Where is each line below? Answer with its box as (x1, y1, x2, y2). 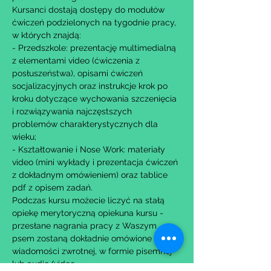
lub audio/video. (12, 259, 77, 269)
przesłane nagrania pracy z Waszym (12, 221, 159, 230)
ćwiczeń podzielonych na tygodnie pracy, (12, 18, 178, 27)
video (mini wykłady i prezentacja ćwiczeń (12, 157, 180, 167)
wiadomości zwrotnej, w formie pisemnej (12, 246, 174, 256)
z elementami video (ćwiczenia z (12, 56, 142, 65)
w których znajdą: (12, 30, 81, 40)
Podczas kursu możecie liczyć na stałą (12, 195, 167, 205)
